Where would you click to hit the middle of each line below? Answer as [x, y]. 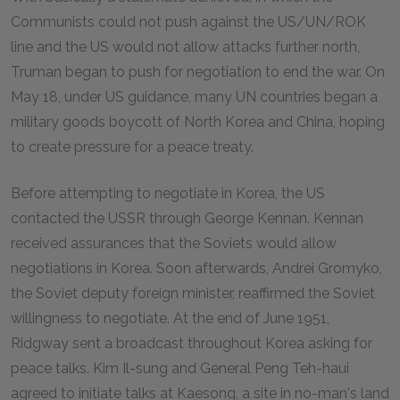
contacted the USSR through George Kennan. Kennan [187, 218]
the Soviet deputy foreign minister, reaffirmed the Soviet [193, 293]
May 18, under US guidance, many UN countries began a [194, 97]
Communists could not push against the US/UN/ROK [188, 22]
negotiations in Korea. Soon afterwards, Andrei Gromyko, [196, 268]
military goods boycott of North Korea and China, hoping [198, 122]
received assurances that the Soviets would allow [174, 243]
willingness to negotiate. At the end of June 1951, [170, 318]
